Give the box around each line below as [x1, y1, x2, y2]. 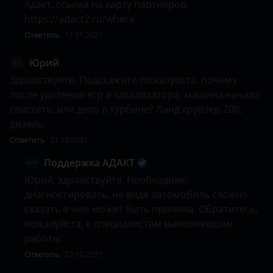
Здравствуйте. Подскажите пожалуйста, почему [10, 73, 237, 87]
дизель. [10, 117, 48, 130]
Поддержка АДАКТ [44, 156, 135, 169]
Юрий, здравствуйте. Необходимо [24, 173, 188, 186]
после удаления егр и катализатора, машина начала [10, 88, 260, 101]
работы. [24, 232, 63, 245]
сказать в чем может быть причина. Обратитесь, [24, 202, 258, 216]
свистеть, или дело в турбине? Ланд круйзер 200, [10, 102, 242, 116]
